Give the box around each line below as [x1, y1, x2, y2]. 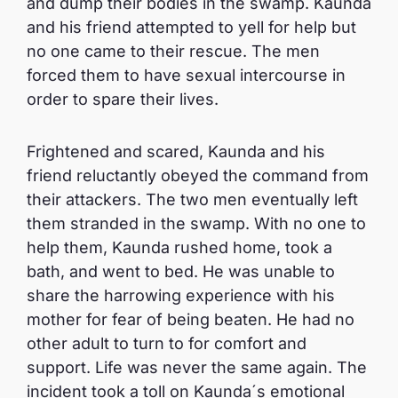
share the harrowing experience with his [27, 286, 335, 305]
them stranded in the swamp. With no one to [27, 214, 366, 233]
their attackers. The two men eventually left [27, 190, 358, 209]
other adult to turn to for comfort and [27, 334, 306, 353]
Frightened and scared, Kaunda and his [27, 142, 325, 161]
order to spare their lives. [27, 90, 223, 108]
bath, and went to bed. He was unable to [27, 262, 335, 281]
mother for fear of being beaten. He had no [27, 310, 354, 329]
